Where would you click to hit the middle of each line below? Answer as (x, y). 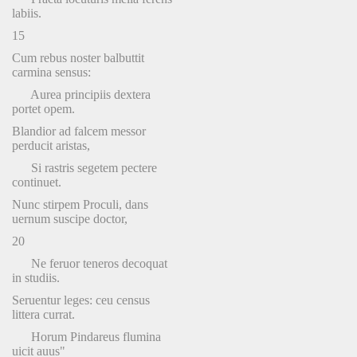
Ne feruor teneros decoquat (90, 263)
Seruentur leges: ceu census (81, 300)
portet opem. (43, 109)
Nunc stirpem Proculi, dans (80, 204)
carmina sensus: (51, 72)
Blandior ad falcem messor (79, 131)
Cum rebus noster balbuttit (78, 58)
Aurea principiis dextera (81, 94)
